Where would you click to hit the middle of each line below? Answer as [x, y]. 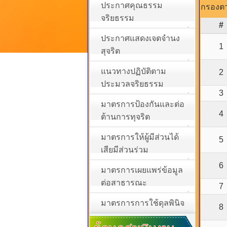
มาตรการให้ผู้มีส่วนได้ [140, 137]
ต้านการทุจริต [125, 117]
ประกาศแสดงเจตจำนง [140, 38]
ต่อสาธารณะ [124, 183]
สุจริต [110, 51]
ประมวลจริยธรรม [132, 84]
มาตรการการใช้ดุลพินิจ [143, 203]
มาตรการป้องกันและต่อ [143, 104]
